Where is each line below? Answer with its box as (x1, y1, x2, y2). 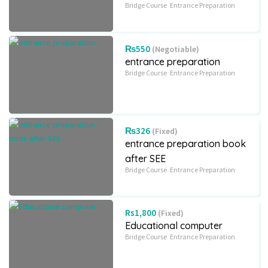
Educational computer (125, 220, 223, 232)
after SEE (125, 153, 166, 165)
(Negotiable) (150, 44, 200, 54)
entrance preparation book (125, 138, 246, 150)
